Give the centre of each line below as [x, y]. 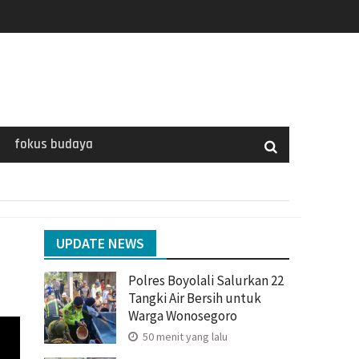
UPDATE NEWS [100, 243]
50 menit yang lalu [184, 336]
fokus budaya [54, 144]
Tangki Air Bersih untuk [195, 298]
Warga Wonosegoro [183, 315]
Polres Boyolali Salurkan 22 [206, 280]
